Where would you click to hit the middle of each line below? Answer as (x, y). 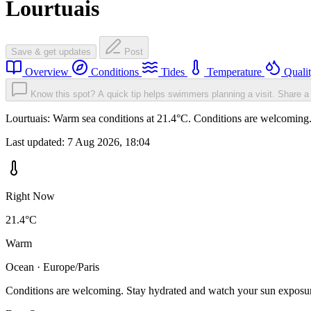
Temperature (234, 72)
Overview (47, 72)
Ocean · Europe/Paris (52, 267)
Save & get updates (51, 52)
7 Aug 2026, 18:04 (109, 142)
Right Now (30, 196)
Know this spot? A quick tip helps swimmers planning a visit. (153, 94)
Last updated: (36, 142)
